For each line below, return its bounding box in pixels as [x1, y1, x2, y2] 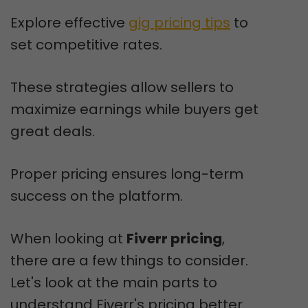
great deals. [10, 121, 95, 141]
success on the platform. [10, 186, 183, 206]
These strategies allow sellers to [10, 77, 234, 97]
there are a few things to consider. [10, 250, 248, 270]
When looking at [10, 228, 126, 248]
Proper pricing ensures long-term [10, 164, 243, 184]
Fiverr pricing [126, 228, 222, 248]
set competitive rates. [10, 34, 162, 54]
